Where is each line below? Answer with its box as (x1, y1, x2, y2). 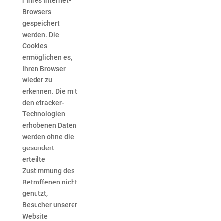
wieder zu (22, 76, 52, 84)
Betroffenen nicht (22, 178, 77, 186)
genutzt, (22, 189, 48, 198)
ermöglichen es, (22, 53, 72, 62)
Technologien (22, 110, 65, 118)
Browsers (22, 8, 51, 16)
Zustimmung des (22, 167, 74, 175)
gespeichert (22, 19, 60, 28)
